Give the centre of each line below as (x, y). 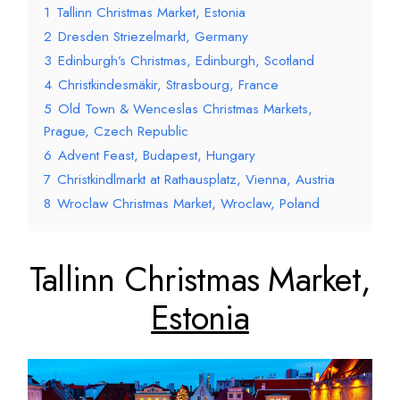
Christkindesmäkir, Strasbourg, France (169, 85)
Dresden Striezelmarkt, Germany (154, 37)
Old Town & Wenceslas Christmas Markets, (186, 109)
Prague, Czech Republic (117, 132)
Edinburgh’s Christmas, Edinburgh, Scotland (187, 61)
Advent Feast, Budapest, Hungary (157, 156)
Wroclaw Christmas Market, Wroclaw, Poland (189, 204)
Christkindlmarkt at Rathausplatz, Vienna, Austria (196, 180)
